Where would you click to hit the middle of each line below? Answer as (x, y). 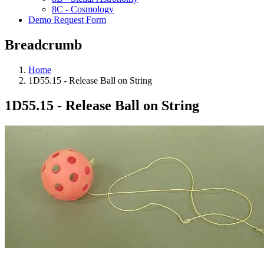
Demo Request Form (67, 20)
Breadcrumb (43, 44)
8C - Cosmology (83, 9)
